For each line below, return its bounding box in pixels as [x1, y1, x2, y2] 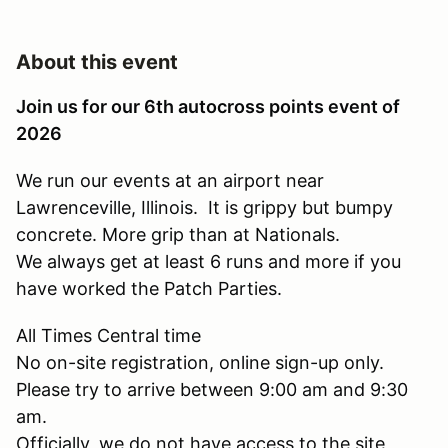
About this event [16, 49, 178, 74]
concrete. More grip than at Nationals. [16, 223, 340, 245]
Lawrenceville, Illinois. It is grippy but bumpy [16, 196, 393, 218]
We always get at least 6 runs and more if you [16, 250, 401, 272]
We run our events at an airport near [16, 169, 324, 191]
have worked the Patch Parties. [16, 277, 282, 299]
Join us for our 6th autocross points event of [16, 95, 400, 117]
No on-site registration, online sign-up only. [16, 351, 384, 373]
